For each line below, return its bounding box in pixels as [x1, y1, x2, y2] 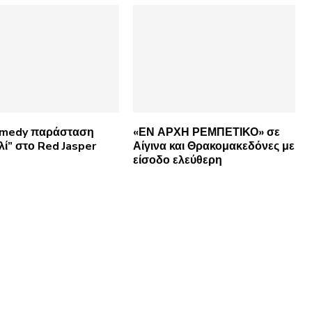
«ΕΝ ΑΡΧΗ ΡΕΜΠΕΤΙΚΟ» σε [132, 125, 280, 141]
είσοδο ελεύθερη [132, 153, 222, 169]
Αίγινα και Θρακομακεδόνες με [132, 139, 295, 155]
